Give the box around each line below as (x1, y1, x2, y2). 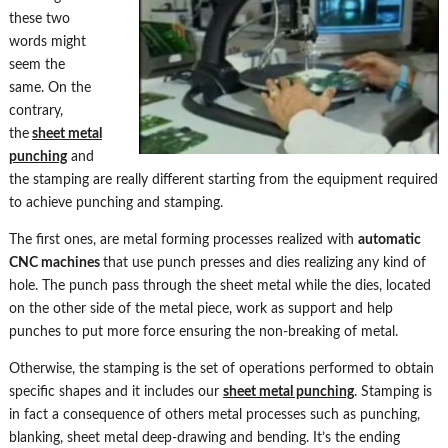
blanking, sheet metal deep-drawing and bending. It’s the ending (8, 431, 400, 445)
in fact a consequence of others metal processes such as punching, (8, 408, 420, 422)
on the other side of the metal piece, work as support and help (8, 302, 393, 316)
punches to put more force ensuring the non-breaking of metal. (8, 325, 398, 339)
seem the (8, 58, 65, 72)
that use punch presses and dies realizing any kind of (102, 256, 426, 270)
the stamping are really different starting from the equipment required (8, 173, 438, 187)
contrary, (8, 104, 63, 118)
